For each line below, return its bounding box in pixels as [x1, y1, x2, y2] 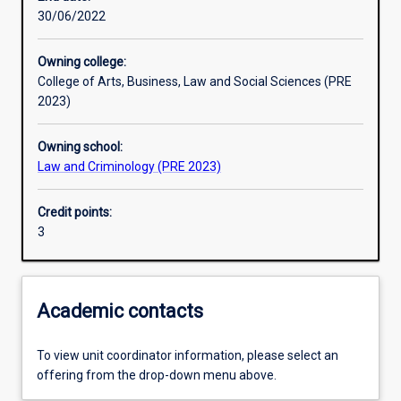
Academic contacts [37, 299, 203, 322]
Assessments [43, 86, 121, 101]
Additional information [43, 149, 170, 164]
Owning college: [38, 55, 126, 70]
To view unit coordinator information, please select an [37, 348, 338, 363]
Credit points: [38, 205, 112, 220]
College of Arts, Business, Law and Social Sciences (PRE [38, 74, 352, 90]
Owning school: [38, 140, 123, 155]
